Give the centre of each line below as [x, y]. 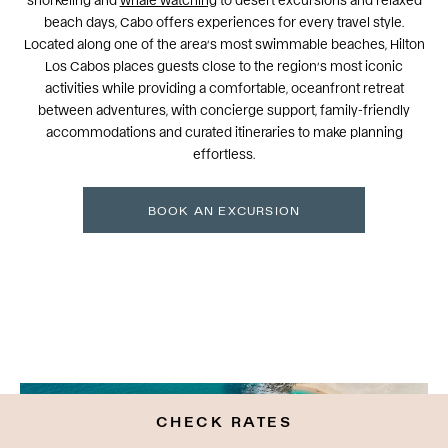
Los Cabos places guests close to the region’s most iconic [224, 65]
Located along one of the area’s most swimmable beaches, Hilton [224, 43]
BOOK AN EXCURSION [224, 209]
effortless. [224, 153]
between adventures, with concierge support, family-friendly [224, 109]
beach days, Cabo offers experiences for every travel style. [224, 21]
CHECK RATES [224, 420]
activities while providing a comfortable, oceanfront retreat [224, 87]
